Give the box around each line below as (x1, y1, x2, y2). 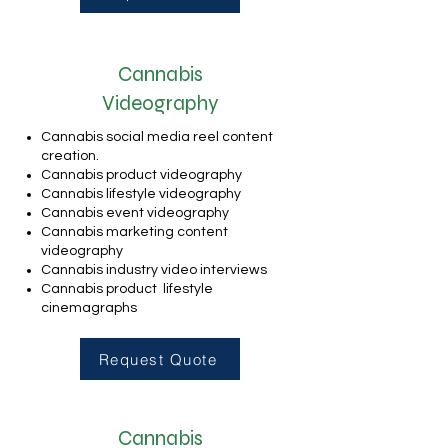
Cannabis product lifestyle (41, 282, 213, 296)
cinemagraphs (41, 301, 137, 315)
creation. (41, 149, 99, 163)
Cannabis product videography (41, 168, 242, 182)
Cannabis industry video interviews (41, 263, 270, 277)
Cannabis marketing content (41, 225, 228, 239)
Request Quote (98, 349, 218, 369)
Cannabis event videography (41, 206, 232, 220)
